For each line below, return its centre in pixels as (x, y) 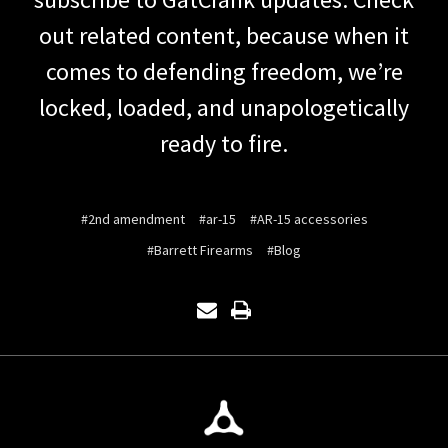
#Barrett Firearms (200, 249)
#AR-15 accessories (308, 218)
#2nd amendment (132, 218)
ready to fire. (224, 143)
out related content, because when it (224, 35)
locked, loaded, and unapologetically (224, 107)
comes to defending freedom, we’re (224, 71)
